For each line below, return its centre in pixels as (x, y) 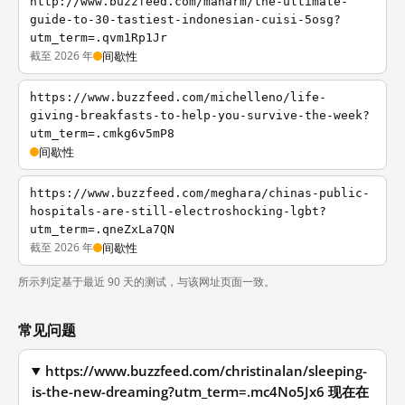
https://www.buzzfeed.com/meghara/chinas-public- (200, 193)
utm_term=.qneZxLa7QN (102, 229)
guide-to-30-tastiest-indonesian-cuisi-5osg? (185, 19)
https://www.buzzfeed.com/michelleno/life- (178, 97)
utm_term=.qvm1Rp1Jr (99, 38)
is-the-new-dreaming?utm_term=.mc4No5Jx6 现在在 (200, 392)
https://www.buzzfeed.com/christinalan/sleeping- (207, 371)
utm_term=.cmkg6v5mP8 (102, 133)
